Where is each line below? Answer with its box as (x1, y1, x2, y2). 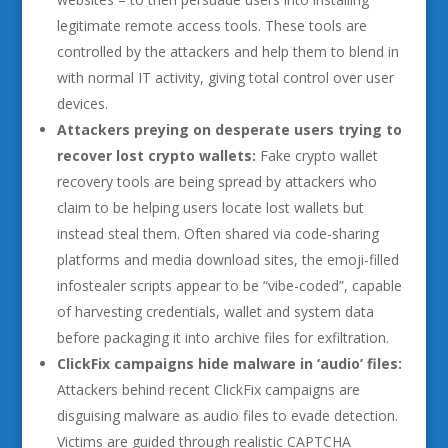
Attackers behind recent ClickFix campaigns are (56, 380, 360, 399)
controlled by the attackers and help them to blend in (56, 42, 399, 61)
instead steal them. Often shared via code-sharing (56, 224, 379, 243)
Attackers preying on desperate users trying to (56, 120, 402, 139)
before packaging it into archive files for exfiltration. (56, 328, 389, 347)
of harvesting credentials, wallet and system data (56, 302, 374, 321)
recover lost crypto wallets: (56, 146, 256, 165)
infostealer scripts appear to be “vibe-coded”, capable (56, 276, 402, 295)
